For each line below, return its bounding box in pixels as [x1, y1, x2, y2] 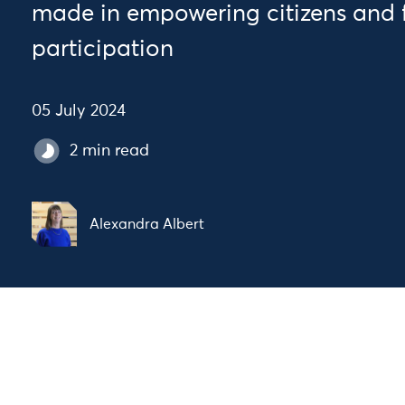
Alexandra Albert [89, 216, 204, 231]
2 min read [70, 142, 149, 159]
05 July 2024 [32, 103, 126, 119]
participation [32, 38, 174, 61]
